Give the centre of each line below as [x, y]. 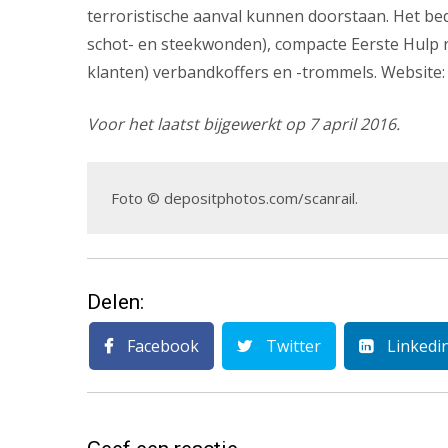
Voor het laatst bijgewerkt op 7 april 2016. [243, 124]
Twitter [291, 346]
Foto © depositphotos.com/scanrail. [234, 198]
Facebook [161, 346]
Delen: [115, 302]
